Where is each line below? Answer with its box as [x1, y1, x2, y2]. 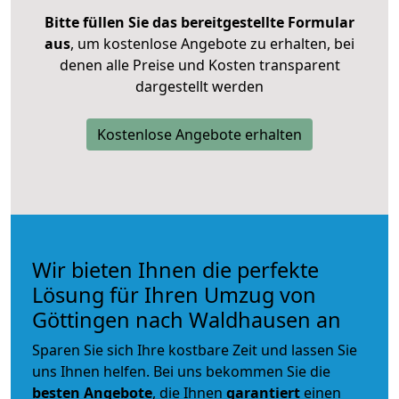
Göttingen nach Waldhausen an [32, 305, 341, 334]
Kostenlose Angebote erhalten [97, 124, 302, 144]
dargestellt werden [135, 76, 264, 96]
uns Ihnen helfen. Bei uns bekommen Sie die [32, 361, 330, 381]
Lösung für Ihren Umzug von [32, 280, 316, 309]
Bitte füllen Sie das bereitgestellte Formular [45, 12, 354, 32]
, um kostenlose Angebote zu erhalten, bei [70, 33, 354, 53]
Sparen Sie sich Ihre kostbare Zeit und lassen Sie [32, 339, 357, 360]
